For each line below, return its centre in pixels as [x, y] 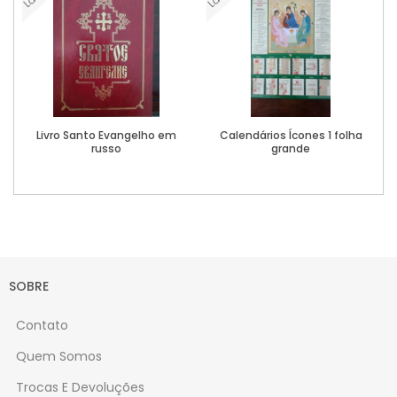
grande [291, 148]
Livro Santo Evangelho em [106, 135]
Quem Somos [59, 356]
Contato [42, 325]
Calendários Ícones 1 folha [291, 135]
